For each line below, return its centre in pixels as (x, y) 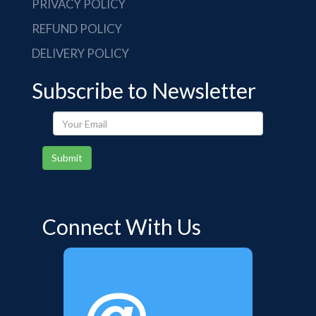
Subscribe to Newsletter (144, 90)
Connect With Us (122, 226)
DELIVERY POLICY (80, 53)
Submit (67, 158)
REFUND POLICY (77, 29)
